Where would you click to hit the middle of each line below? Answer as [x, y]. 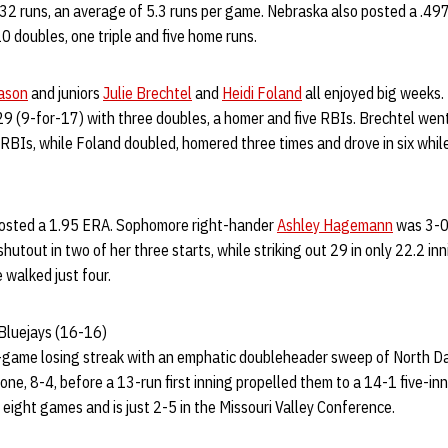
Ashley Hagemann [335, 225]
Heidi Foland [262, 93]
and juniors [65, 93]
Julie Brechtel [147, 93]
